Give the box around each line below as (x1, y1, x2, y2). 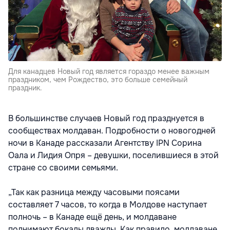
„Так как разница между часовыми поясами (8, 186, 180, 198)
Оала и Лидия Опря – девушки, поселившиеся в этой (8, 149, 219, 161)
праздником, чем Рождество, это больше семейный (8, 74, 187, 84)
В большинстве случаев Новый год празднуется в (8, 112, 204, 124)
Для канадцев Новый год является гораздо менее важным (8, 66, 209, 76)
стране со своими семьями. (8, 162, 118, 173)
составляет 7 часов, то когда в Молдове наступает (8, 199, 207, 210)
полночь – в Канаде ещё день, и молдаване (8, 211, 177, 222)
